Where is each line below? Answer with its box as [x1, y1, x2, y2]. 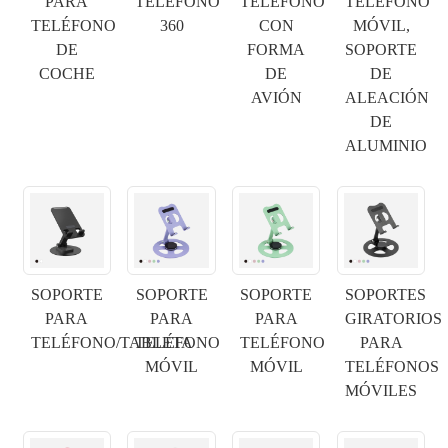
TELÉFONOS [345, 357, 440, 375]
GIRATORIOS [345, 309, 443, 327]
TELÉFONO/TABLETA [30, 333, 193, 351]
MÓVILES [345, 381, 418, 399]
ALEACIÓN [345, 89, 430, 107]
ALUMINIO [345, 137, 428, 155]
